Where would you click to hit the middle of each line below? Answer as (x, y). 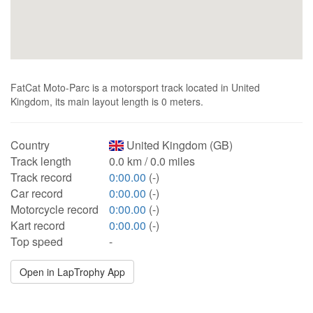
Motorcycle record (54, 209)
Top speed (37, 241)
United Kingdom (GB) (179, 145)
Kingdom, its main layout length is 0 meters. (107, 101)
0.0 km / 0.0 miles (152, 161)
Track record (41, 177)
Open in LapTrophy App (72, 272)
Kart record (38, 225)
